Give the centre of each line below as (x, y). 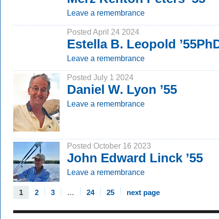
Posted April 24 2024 (103, 32)
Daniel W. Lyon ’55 (122, 89)
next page (143, 192)
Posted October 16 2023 (109, 146)
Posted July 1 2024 (100, 77)
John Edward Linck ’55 (135, 158)
